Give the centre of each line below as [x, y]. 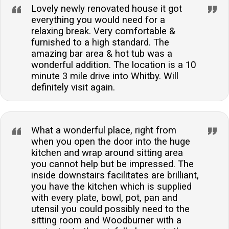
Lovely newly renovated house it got [107, 9]
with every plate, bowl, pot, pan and [104, 198]
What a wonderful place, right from [104, 131]
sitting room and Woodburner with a [106, 221]
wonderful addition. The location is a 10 [113, 65]
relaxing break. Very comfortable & [103, 31]
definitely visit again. [73, 88]
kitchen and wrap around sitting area [107, 153]
